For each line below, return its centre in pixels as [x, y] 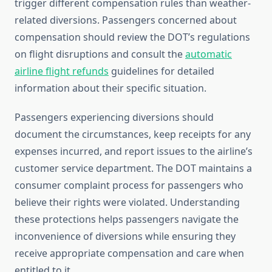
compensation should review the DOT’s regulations [132, 37]
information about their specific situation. [110, 88]
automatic [209, 54]
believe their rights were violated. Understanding [127, 202]
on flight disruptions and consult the [100, 54]
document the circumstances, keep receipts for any [133, 134]
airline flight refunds [62, 71]
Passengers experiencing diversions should [114, 117]
